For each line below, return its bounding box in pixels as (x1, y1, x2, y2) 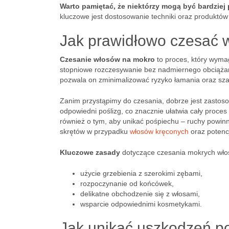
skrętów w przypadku (60, 127, 130, 135)
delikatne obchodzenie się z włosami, (80, 190, 200, 198)
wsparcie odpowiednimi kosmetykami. (80, 200, 202, 208)
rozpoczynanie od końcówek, (80, 179, 174, 188)
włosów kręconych (130, 127, 189, 135)
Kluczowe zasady (60, 148, 120, 156)
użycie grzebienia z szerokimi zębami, (80, 169, 202, 177)
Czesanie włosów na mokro (60, 55, 155, 63)
